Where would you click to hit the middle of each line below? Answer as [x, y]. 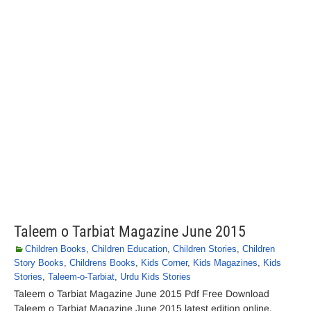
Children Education [129, 249]
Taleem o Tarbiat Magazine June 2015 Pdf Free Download [142, 294]
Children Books [56, 249]
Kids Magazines [225, 263]
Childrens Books [102, 263]
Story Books [39, 263]
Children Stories [205, 249]
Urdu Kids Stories [155, 277]
